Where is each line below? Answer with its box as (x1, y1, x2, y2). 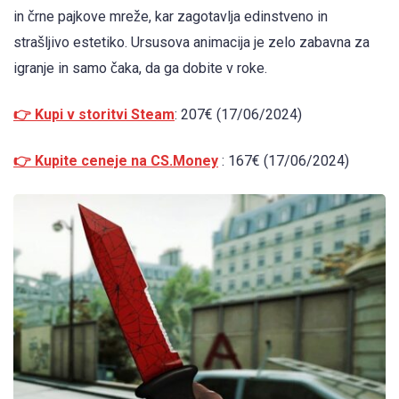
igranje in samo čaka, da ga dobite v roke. (13, 59, 267, 77)
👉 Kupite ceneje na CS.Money (13, 151, 218, 169)
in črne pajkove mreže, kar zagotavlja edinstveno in (13, 7, 328, 25)
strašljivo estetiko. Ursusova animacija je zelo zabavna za (13, 33, 370, 51)
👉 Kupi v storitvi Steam (13, 105, 175, 123)
